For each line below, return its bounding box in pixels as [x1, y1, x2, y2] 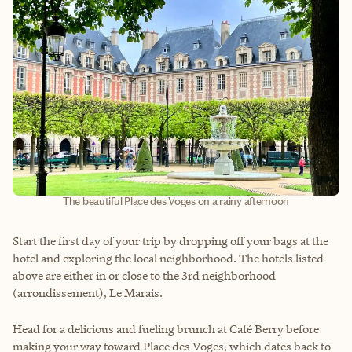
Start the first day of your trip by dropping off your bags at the [13, 233, 328, 249]
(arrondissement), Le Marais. [13, 285, 163, 301]
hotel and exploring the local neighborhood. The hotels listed [13, 251, 324, 266]
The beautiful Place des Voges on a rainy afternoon [63, 195, 289, 209]
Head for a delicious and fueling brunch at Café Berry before [13, 321, 319, 337]
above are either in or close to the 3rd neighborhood [13, 268, 276, 284]
